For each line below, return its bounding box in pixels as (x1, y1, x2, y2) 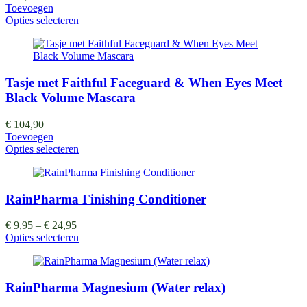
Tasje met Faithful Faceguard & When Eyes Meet (5, 75, 282, 90)
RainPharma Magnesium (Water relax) (5, 280, 225, 295)
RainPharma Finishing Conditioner (5, 191, 206, 206)
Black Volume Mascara (5, 90, 136, 106)
